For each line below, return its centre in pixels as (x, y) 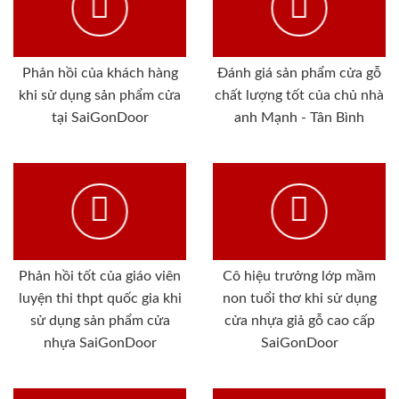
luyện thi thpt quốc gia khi (100, 298)
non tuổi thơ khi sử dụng (299, 298)
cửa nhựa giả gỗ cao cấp (299, 320)
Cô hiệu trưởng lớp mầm (299, 276)
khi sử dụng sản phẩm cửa (100, 95)
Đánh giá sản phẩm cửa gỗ (299, 73)
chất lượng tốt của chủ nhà (299, 95)
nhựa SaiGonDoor (100, 342)
